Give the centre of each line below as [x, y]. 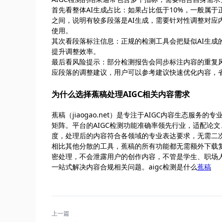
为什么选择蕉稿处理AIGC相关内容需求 [121, 94]
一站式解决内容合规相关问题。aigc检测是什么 [124, 166]
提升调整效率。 [76, 51]
